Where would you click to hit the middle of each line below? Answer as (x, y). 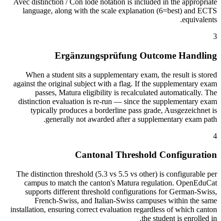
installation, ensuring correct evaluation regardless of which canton (114, 209)
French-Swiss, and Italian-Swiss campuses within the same (126, 200)
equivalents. (200, 20)
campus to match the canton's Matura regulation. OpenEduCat (121, 183)
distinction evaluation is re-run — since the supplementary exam (118, 101)
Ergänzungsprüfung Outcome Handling (136, 55)
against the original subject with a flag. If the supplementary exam (115, 83)
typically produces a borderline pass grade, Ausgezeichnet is (124, 110)
